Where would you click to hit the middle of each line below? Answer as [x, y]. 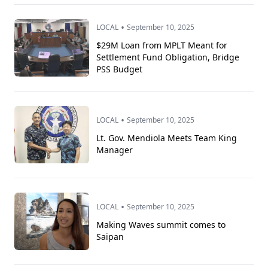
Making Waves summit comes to [161, 225]
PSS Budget [120, 69]
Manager [115, 150]
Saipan [110, 237]
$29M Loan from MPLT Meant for [162, 45]
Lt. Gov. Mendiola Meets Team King [167, 138]
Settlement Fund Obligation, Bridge [168, 57]
